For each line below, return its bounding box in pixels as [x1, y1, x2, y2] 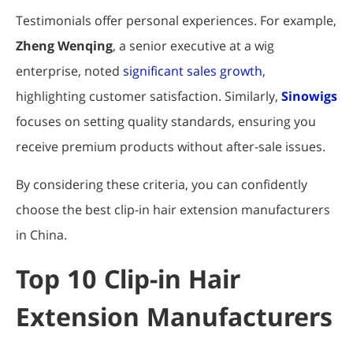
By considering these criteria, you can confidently [16, 175, 307, 193]
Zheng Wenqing [16, 36, 113, 54]
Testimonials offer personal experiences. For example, [16, 11, 336, 29]
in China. [16, 225, 67, 243]
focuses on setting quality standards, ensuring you [16, 112, 316, 130]
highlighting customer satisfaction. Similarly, [16, 87, 281, 105]
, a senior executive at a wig [113, 36, 274, 54]
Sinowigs [281, 87, 337, 105]
